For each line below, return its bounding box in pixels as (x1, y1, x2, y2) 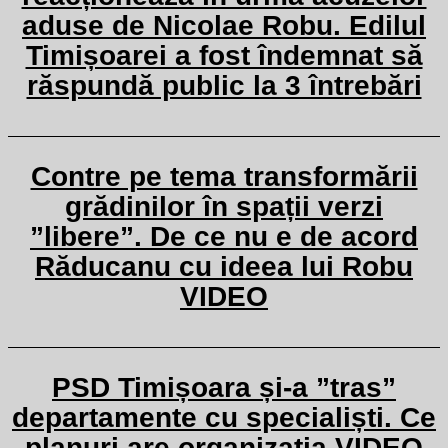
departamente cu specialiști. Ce (12, 402, 436, 433)
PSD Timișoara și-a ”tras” (52, 372, 396, 403)
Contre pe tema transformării (30, 161, 418, 192)
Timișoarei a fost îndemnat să (25, 40, 423, 71)
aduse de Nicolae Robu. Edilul (22, 10, 426, 41)
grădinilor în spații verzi (65, 191, 383, 222)
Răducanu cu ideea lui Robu (35, 251, 413, 282)
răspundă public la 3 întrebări (26, 70, 422, 101)
